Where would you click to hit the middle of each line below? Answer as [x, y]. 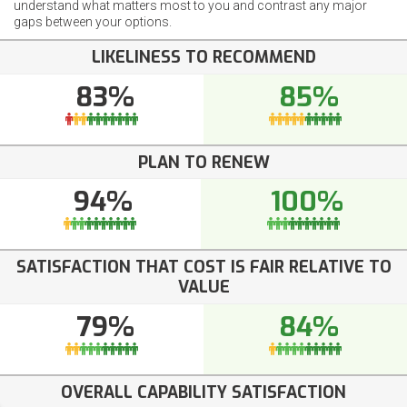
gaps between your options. [93, 22]
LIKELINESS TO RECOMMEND [203, 58]
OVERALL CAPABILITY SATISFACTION [203, 392]
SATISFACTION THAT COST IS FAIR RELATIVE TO [203, 268]
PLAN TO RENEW [203, 162]
